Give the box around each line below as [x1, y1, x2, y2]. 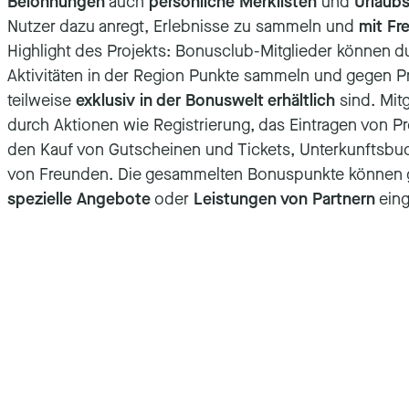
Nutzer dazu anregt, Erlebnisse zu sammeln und [7, 16, 359, 37]
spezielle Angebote [7, 188, 151, 210]
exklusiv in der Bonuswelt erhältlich [76, 89, 335, 111]
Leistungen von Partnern [194, 188, 375, 210]
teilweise [7, 89, 76, 111]
